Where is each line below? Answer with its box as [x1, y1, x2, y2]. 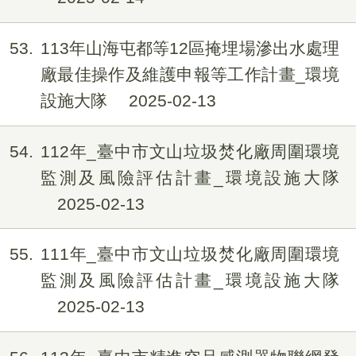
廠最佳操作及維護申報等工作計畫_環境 [40, 65, 339, 83]
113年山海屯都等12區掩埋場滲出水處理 [40, 39, 339, 57]
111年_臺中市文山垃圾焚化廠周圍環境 [40, 245, 339, 264]
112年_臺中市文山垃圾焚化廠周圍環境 [40, 141, 339, 161]
